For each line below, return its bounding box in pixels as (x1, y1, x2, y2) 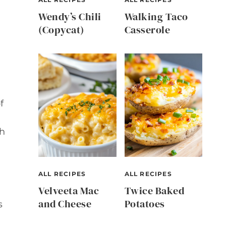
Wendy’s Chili (38, 9, 101, 24)
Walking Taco (124, 9, 188, 24)
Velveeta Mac (38, 184, 99, 198)
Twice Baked (124, 184, 184, 198)
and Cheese (38, 197, 91, 211)
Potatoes (124, 197, 165, 211)
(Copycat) (38, 22, 84, 37)
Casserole (124, 22, 170, 37)
